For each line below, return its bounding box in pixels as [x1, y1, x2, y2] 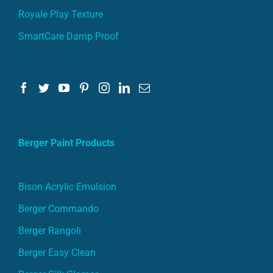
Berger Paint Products [18, 136, 115, 149]
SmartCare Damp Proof [18, 30, 119, 42]
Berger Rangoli [18, 224, 81, 236]
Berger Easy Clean [18, 246, 96, 258]
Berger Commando [18, 202, 99, 214]
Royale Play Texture [18, 8, 103, 20]
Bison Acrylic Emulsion [18, 180, 116, 193]
